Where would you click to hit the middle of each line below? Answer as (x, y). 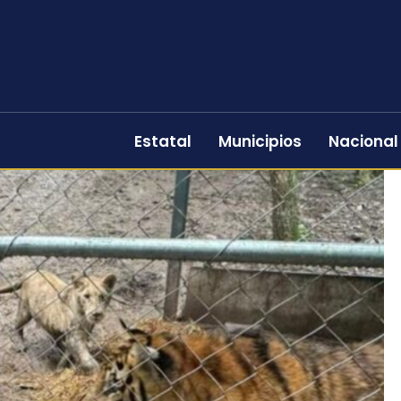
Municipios (260, 141)
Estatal (163, 141)
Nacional (363, 141)
